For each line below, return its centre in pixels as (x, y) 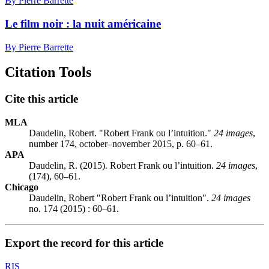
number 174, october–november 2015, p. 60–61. (121, 144)
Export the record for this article (84, 243)
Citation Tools (48, 72)
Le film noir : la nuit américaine (83, 23)
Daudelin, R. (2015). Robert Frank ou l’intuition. (122, 166)
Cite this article (41, 99)
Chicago (22, 187)
